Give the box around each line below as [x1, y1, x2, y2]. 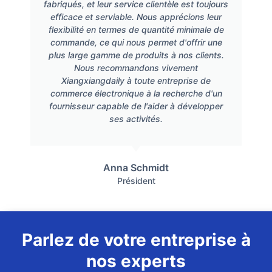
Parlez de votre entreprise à [21, 229, 251, 251]
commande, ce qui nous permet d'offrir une [50, 36, 222, 47]
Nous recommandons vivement [74, 62, 198, 73]
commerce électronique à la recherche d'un [50, 87, 222, 98]
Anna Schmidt [103, 161, 169, 174]
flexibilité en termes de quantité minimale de [48, 24, 224, 35]
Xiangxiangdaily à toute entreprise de [61, 75, 211, 86]
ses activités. [109, 113, 163, 124]
